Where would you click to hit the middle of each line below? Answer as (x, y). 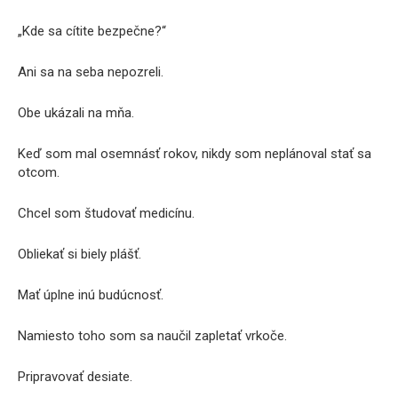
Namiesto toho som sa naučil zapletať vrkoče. (152, 336)
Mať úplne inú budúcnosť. (91, 295)
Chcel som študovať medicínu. (106, 213)
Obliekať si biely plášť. (80, 254)
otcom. (39, 172)
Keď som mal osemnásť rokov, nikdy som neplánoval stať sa (195, 154)
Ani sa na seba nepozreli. (91, 72)
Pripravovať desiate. (75, 377)
